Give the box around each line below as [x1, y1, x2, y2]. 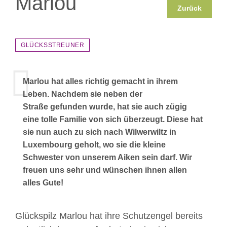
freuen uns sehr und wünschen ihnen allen [23, 166, 187, 174]
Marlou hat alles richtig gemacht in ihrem [23, 77, 178, 86]
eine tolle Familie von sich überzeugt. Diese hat [23, 115, 203, 124]
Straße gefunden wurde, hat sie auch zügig [23, 102, 187, 111]
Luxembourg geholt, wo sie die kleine [23, 140, 166, 149]
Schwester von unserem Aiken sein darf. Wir [23, 153, 192, 162]
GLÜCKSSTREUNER [21, 42, 85, 49]
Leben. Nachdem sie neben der [23, 90, 142, 98]
